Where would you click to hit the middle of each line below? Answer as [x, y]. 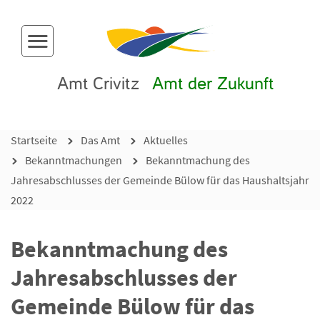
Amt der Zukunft [213, 85]
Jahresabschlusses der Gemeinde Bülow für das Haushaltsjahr [160, 180]
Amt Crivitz [98, 85]
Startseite [34, 140]
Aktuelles [166, 140]
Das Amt [100, 140]
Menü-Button [69, 49]
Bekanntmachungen [74, 160]
